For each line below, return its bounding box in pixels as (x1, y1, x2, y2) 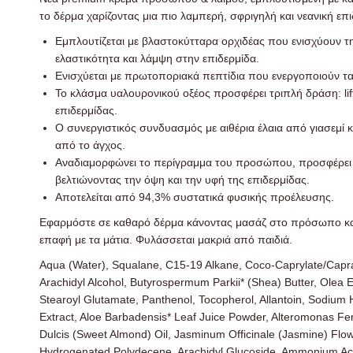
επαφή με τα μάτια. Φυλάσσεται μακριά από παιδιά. (39, 233, 292, 246)
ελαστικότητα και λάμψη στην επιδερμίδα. (55, 52, 259, 65)
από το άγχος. (55, 139, 125, 151)
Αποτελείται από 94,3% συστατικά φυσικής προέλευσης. (55, 191, 334, 203)
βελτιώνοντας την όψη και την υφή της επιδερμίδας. (55, 173, 310, 186)
